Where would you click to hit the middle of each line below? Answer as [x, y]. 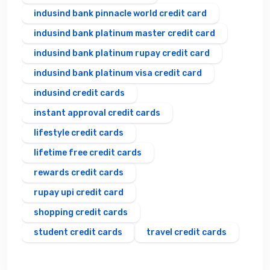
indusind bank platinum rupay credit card [122, 54]
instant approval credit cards [97, 113]
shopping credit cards [81, 213]
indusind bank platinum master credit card [124, 34]
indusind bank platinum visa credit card [118, 74]
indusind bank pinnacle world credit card [120, 14]
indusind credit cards [79, 93]
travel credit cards [187, 233]
